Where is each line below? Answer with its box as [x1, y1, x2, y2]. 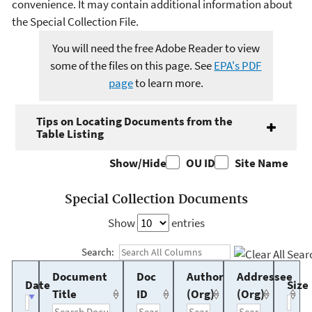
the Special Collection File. [12, 14, 139, 30]
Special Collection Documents [64, 192, 248, 208]
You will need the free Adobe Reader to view [52, 40, 260, 56]
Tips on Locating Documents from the [36, 113, 233, 129]
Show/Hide [109, 155, 166, 171]
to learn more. [132, 75, 203, 91]
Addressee [237, 269, 292, 285]
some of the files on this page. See [50, 58, 214, 74]
